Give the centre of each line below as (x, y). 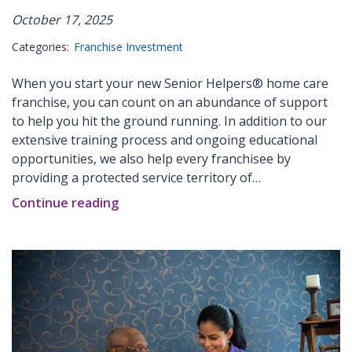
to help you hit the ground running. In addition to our (169, 121)
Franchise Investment (129, 47)
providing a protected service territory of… (136, 178)
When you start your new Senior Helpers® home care (170, 84)
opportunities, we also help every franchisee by (151, 159)
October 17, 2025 (62, 20)
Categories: (40, 47)
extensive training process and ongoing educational (165, 140)
